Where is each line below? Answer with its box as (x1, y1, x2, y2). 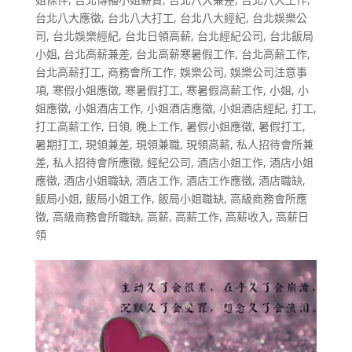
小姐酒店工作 (74, 101, 141, 115)
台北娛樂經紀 (52, 28, 119, 43)
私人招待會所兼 (236, 137, 313, 152)
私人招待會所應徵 (52, 155, 141, 170)
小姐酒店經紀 (218, 101, 285, 115)
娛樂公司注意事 (229, 64, 307, 79)
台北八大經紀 (179, 10, 246, 25)
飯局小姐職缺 (157, 191, 224, 206)
